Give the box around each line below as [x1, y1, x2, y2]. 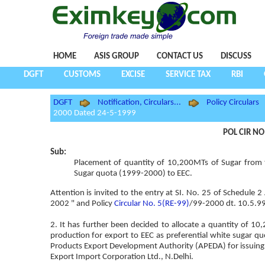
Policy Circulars [206, 98, 259, 107]
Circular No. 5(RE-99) [114, 199, 189, 208]
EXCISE [121, 70, 145, 79]
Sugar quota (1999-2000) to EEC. [73, 169, 192, 178]
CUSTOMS [64, 70, 101, 79]
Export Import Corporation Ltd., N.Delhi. [50, 252, 193, 261]
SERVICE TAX [166, 70, 211, 79]
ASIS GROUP [93, 52, 139, 61]
